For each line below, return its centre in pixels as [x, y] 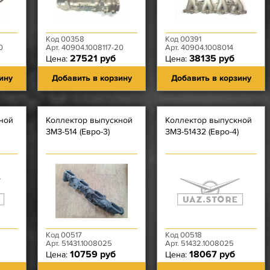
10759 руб [93, 254]
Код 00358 [65, 39]
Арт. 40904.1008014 [199, 48]
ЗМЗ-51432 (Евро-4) [202, 132]
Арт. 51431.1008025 [79, 243]
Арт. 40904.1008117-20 [85, 48]
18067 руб [212, 254]
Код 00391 [183, 39]
